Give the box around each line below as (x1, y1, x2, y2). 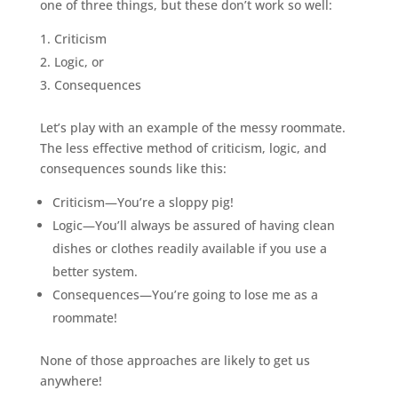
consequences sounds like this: (39, 160, 227, 177)
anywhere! (39, 372, 102, 389)
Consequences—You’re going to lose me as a (52, 286, 318, 303)
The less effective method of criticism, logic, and (39, 139, 327, 156)
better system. (52, 263, 138, 280)
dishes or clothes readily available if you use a (52, 240, 327, 257)
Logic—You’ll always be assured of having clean (52, 217, 335, 234)
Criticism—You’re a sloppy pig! (52, 194, 234, 211)
